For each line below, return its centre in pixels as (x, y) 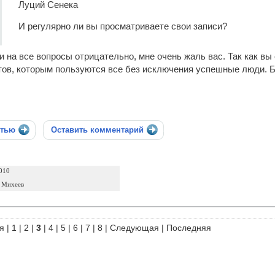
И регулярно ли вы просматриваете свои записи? (123, 26)
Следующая (134, 228)
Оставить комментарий (97, 130)
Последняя (189, 228)
